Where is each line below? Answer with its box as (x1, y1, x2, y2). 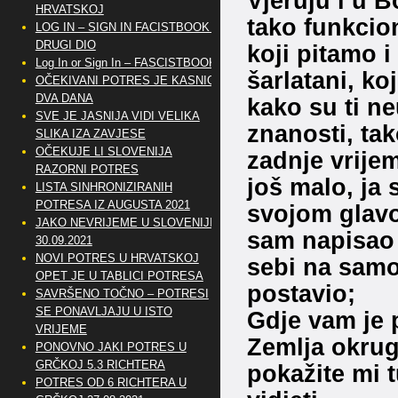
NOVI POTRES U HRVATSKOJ (35, 251, 199, 265)
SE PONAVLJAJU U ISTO (35, 305, 172, 318)
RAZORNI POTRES (35, 163, 139, 176)
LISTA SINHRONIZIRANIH (35, 180, 172, 194)
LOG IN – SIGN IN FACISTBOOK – (35, 20, 219, 34)
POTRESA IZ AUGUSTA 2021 (35, 198, 190, 211)
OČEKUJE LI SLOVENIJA (35, 145, 172, 158)
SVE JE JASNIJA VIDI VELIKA (35, 109, 200, 123)
